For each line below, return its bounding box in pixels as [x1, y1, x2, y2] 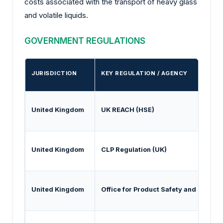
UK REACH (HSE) [101, 106, 154, 113]
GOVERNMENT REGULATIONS [24, 35, 145, 46]
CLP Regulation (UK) [101, 145, 167, 153]
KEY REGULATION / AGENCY [101, 70, 188, 77]
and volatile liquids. [24, 10, 88, 20]
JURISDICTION [31, 70, 77, 77]
